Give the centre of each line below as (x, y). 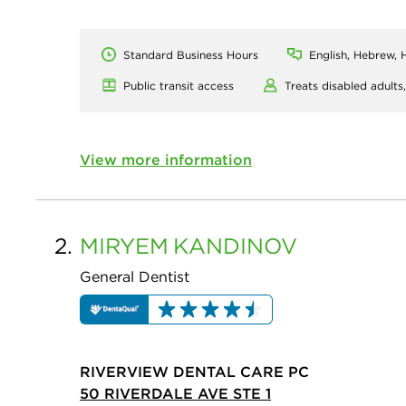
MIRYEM (124, 246)
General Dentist (135, 276)
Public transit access (179, 86)
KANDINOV (235, 246)
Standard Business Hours (191, 55)
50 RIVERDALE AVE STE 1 (175, 394)
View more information (166, 159)
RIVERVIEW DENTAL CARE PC (194, 372)
